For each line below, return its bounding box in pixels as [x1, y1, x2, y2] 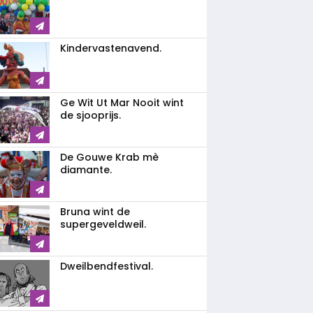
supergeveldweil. [60, 217, 146, 231]
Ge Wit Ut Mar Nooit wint [60, 96, 184, 110]
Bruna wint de [60, 205, 130, 219]
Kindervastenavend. [60, 41, 161, 55]
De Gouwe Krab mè [60, 150, 159, 164]
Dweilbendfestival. [60, 259, 153, 273]
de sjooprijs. [60, 108, 121, 122]
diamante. [60, 163, 112, 177]
